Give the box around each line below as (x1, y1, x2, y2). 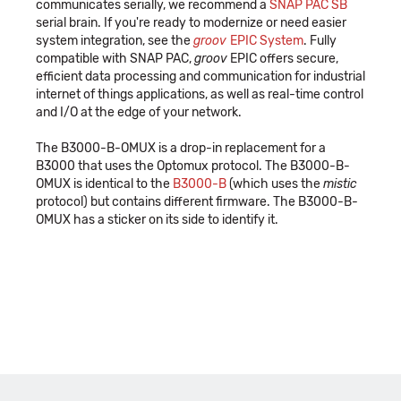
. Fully (303, 32, 337, 48)
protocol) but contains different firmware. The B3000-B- (36, 193, 358, 209)
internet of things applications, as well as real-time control (36, 86, 363, 102)
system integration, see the (36, 32, 193, 48)
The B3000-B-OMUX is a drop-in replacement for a (36, 140, 326, 156)
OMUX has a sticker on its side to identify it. (36, 211, 278, 227)
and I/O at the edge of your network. (36, 104, 242, 120)
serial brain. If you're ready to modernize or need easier (36, 14, 346, 30)
